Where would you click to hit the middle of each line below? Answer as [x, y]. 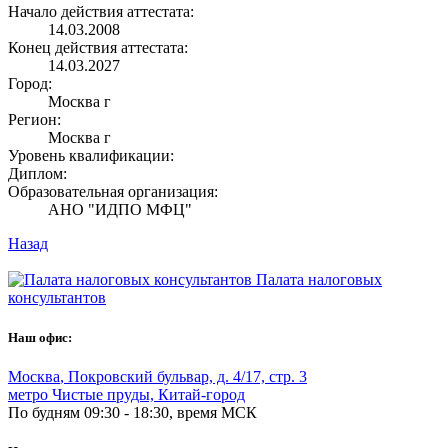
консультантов [57, 298]
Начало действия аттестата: [101, 12]
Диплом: [37, 174]
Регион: [34, 120]
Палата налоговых [319, 280]
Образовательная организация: [113, 192]
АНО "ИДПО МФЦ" [120, 210]
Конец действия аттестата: [98, 48]
